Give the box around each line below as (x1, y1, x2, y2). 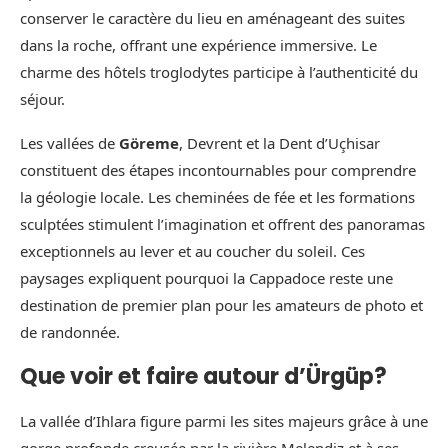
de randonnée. (20, 322, 120, 343)
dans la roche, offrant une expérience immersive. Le (20, 35, 377, 56)
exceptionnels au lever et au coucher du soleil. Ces (20, 241, 365, 262)
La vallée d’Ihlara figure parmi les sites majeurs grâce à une (20, 411, 428, 432)
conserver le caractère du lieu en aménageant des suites (20, 8, 405, 29)
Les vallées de (20, 133, 119, 154)
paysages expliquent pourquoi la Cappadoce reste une (20, 268, 393, 289)
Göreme (119, 133, 179, 154)
